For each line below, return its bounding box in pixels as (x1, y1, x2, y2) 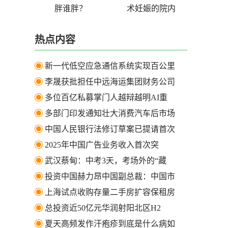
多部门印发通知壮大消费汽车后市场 (45, 108, 175, 118)
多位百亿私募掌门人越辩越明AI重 (45, 93, 167, 102)
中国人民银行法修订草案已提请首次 (45, 124, 175, 133)
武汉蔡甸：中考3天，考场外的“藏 (45, 156, 166, 165)
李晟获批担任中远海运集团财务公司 (45, 77, 175, 86)
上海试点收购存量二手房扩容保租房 (45, 187, 175, 196)
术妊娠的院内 (127, 4, 176, 13)
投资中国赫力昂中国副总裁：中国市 (45, 172, 175, 181)
